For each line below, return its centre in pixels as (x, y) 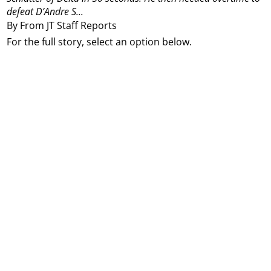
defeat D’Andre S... (45, 12)
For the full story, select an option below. (100, 42)
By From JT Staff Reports (62, 25)
